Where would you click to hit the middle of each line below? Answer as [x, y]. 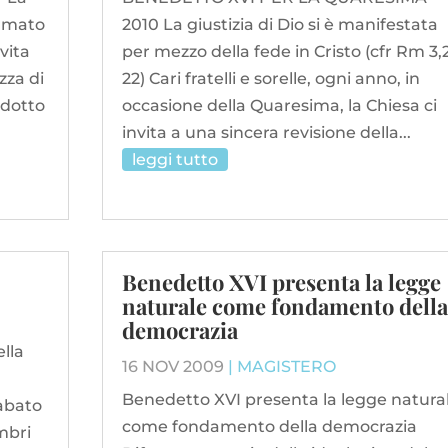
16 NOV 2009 [172, 366]
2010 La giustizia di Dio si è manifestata [279, 24]
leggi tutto [174, 159]
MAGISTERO [286, 366]
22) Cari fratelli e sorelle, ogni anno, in [270, 78]
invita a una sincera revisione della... [266, 132]
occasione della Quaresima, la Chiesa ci [279, 105]
